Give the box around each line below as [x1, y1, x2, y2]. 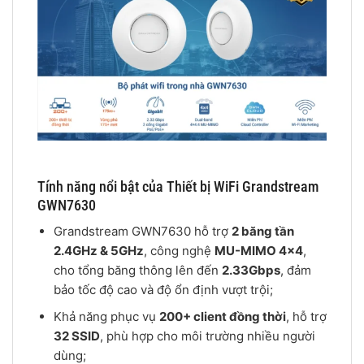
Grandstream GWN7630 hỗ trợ [53, 223, 232, 240]
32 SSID [53, 328, 100, 344]
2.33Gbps [221, 262, 280, 279]
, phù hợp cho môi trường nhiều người [99, 328, 315, 344]
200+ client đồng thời [158, 309, 286, 325]
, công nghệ [143, 243, 214, 259]
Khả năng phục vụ [53, 309, 159, 325]
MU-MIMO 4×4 [214, 243, 303, 259]
